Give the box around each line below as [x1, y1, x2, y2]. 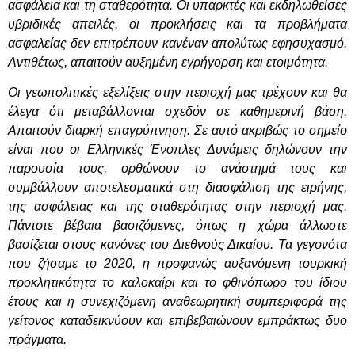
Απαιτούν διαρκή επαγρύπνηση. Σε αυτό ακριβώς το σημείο [8, 124, 347, 138]
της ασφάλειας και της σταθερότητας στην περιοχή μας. [8, 200, 347, 214]
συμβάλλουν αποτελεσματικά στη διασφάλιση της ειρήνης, [8, 181, 347, 195]
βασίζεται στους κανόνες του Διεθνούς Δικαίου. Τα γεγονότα [8, 238, 347, 252]
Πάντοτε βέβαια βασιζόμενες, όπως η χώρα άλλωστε [8, 219, 347, 233]
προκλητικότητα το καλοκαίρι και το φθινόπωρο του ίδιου [8, 276, 347, 290]
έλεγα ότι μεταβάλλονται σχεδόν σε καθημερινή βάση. [8, 105, 347, 119]
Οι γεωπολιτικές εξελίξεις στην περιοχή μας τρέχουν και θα [8, 86, 347, 100]
